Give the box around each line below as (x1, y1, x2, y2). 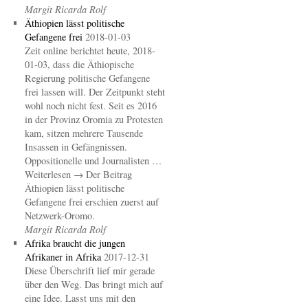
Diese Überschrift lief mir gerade (24, 264, 155, 277)
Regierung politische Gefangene (24, 71, 150, 85)
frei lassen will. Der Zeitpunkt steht (24, 85, 165, 98)
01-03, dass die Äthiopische (24, 58, 134, 71)
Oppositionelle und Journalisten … (24, 154, 162, 167)
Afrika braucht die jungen (24, 236, 125, 250)
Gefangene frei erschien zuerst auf (24, 195, 159, 208)
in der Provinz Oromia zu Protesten (24, 113, 163, 126)
